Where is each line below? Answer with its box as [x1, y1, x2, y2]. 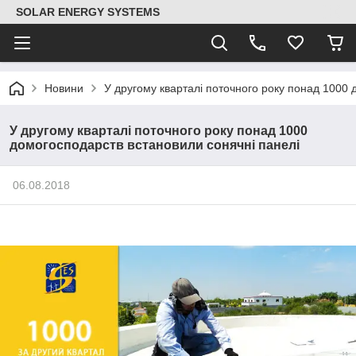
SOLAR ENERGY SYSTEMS [16, 6, 160, 18]
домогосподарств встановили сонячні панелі [10, 138, 300, 152]
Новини [44, 82, 83, 95]
